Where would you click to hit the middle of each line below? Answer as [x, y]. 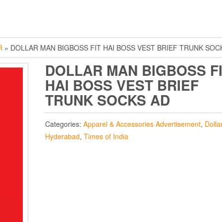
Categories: [64, 124]
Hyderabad [62, 136]
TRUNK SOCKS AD [107, 100]
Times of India [106, 136]
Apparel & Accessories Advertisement [142, 124]
